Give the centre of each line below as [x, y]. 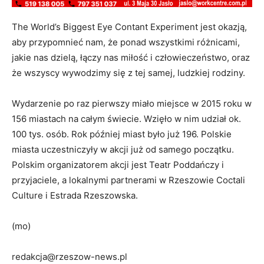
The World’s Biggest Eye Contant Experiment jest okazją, [129, 27]
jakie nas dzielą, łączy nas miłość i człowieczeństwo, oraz [131, 57]
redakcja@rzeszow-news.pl [70, 256]
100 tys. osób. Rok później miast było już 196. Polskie [122, 134]
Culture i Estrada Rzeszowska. [75, 195]
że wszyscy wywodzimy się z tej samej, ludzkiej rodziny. [128, 72]
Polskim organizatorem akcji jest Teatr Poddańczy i [118, 164]
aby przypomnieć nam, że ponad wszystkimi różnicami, [126, 42]
